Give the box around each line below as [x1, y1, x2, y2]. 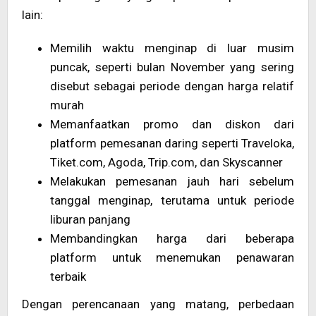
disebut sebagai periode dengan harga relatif [50, 79, 294, 94]
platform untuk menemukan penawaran [50, 250, 294, 265]
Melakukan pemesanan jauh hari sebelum [50, 174, 294, 189]
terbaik [50, 269, 86, 284]
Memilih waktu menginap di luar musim [50, 41, 294, 56]
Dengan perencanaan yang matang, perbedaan [22, 296, 294, 311]
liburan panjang [50, 212, 130, 227]
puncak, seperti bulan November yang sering [50, 60, 294, 75]
